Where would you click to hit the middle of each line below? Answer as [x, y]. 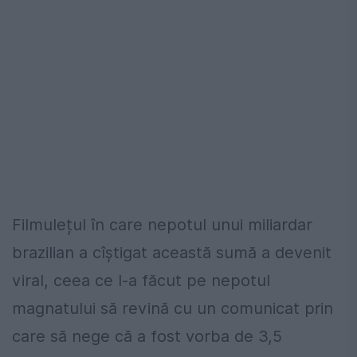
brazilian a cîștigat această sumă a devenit [172, 253]
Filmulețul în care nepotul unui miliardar [162, 225]
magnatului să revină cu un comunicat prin [173, 309]
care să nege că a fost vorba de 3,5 [147, 337]
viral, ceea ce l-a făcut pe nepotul [141, 281]
